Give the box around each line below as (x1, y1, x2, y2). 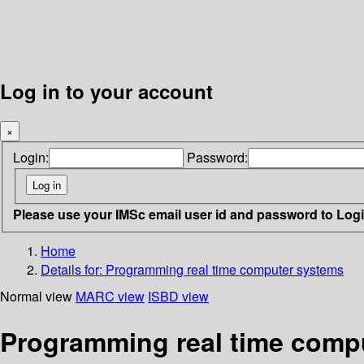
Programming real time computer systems (106, 259, 344, 279)
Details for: (41, 259, 106, 279)
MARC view (76, 286, 145, 305)
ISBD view (148, 286, 209, 305)
